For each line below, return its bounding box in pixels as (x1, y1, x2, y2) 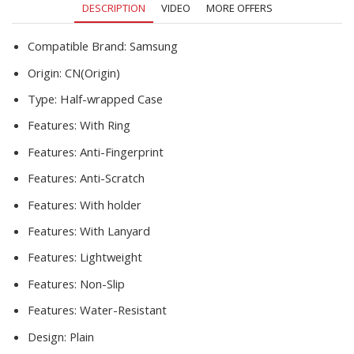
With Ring (80, 117, 130, 134)
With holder (80, 196, 141, 213)
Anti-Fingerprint (80, 143, 164, 160)
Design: (28, 328, 70, 345)
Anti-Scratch (80, 170, 145, 186)
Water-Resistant (80, 302, 167, 318)
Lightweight (80, 249, 142, 265)
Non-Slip (80, 275, 125, 292)
